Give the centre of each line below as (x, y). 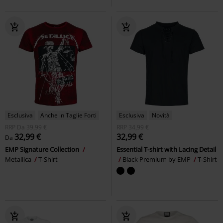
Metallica (19, 159)
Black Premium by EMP (157, 159)
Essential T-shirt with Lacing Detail (166, 149)
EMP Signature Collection (43, 149)
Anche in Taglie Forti (68, 115)
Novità (161, 115)
